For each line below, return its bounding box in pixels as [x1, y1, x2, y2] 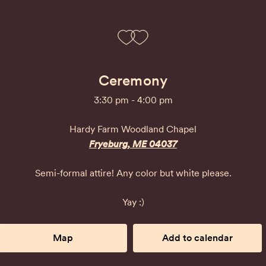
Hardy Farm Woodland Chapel [69, 123, 197, 135]
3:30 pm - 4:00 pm [93, 94, 173, 106]
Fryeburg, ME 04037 [89, 138, 177, 150]
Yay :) [122, 197, 144, 208]
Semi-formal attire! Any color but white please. [34, 167, 232, 179]
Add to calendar [162, 232, 233, 243]
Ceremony [98, 72, 168, 89]
